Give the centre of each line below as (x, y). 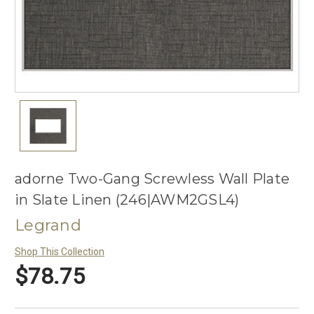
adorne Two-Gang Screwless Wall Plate (152, 179)
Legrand (48, 226)
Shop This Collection (60, 252)
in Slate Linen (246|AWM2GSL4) (127, 200)
